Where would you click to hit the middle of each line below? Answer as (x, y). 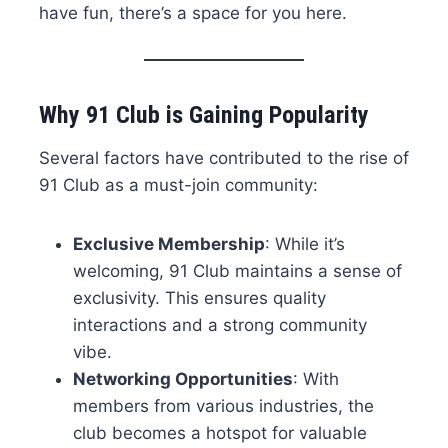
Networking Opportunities (182, 379)
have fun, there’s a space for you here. (192, 13)
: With (315, 379)
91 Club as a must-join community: (178, 185)
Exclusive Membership (168, 244)
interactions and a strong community (219, 325)
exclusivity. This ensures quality (199, 298)
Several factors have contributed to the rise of (223, 158)
